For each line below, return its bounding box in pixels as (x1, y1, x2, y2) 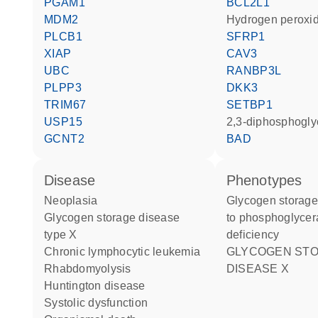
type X (44, 229, 77, 241)
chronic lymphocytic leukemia (53, 246, 200, 258)
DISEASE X (226, 263, 290, 275)
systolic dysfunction (52, 297, 148, 309)
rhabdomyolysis (53, 263, 131, 275)
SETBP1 (234, 99, 273, 111)
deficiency (226, 229, 280, 241)
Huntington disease (53, 280, 146, 292)
